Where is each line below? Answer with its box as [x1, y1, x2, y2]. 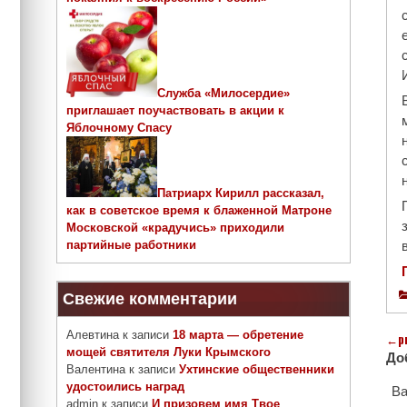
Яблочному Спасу [66, 121, 172, 135]
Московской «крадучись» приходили [66, 221, 284, 234]
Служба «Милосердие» [157, 86, 290, 101]
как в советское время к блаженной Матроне [66, 203, 332, 217]
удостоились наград [66, 380, 184, 394]
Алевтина [66, 328, 119, 342]
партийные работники [66, 238, 196, 252]
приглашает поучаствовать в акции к [66, 104, 284, 118]
